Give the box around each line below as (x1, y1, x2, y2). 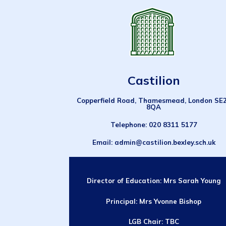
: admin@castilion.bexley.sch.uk (110, 138, 215, 147)
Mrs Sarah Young (163, 177, 221, 185)
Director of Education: (86, 177, 163, 185)
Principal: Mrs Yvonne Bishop (106, 197, 202, 205)
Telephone (110, 120, 145, 129)
